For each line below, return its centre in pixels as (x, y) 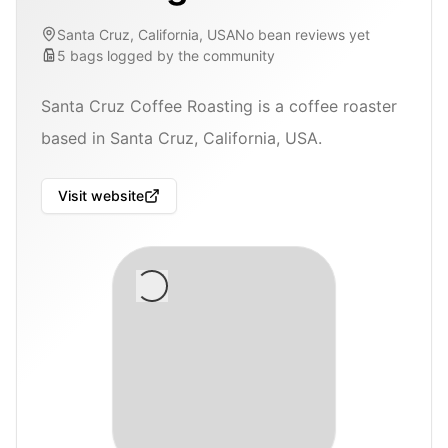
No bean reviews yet (302, 34)
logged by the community (191, 55)
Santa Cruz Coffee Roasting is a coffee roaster (219, 105)
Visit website (101, 195)
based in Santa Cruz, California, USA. (181, 137)
